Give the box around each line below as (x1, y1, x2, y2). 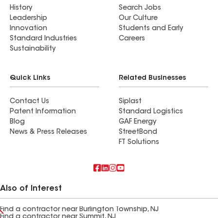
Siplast (119, 98, 142, 105)
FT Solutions (119, 139, 159, 146)
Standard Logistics (119, 109, 183, 115)
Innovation (10, 25, 47, 32)
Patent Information (10, 109, 76, 115)
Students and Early (119, 25, 183, 32)
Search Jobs (119, 5, 161, 12)
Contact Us (10, 98, 49, 105)
